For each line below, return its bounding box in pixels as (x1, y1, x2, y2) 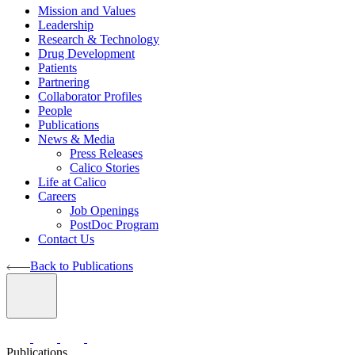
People (38, 104, 72, 117)
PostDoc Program (70, 218, 158, 231)
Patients (38, 61, 77, 74)
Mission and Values (38, 4, 136, 17)
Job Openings (70, 204, 139, 217)
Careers (38, 189, 76, 203)
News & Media (38, 132, 115, 146)
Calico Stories (70, 161, 139, 174)
